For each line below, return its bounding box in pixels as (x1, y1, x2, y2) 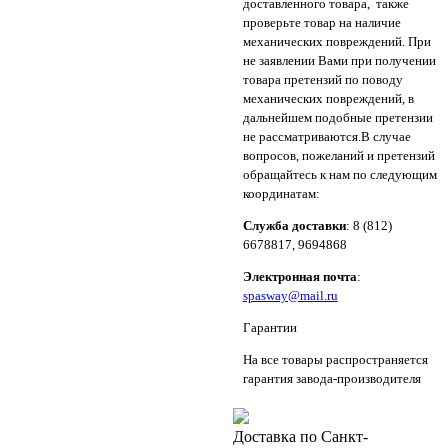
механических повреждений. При (242, 34, 431, 50)
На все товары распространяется (242, 352, 428, 368)
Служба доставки (242, 218, 346, 234)
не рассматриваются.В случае (242, 129, 411, 145)
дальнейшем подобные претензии (242, 110, 433, 126)
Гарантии (242, 320, 297, 336)
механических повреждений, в (242, 91, 414, 107)
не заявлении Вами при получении (242, 53, 436, 69)
